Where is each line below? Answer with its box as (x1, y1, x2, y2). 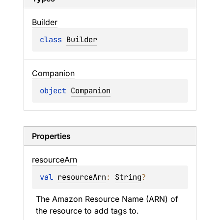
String (115, 172, 141, 182)
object (40, 85, 71, 96)
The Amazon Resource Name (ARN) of (36, 194, 178, 204)
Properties (32, 131, 71, 141)
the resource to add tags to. (36, 206, 139, 216)
